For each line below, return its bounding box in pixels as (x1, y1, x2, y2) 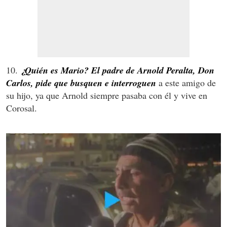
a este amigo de (156, 77, 216, 89)
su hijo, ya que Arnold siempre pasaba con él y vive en (6, 89, 207, 102)
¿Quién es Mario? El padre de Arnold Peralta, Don (20, 64, 214, 77)
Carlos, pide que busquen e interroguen (6, 77, 156, 90)
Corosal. (6, 102, 37, 115)
